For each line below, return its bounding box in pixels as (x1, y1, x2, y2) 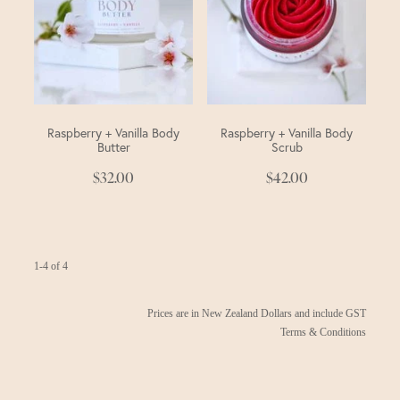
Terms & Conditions (280, 326, 366, 339)
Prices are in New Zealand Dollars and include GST (147, 307, 366, 321)
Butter (96, 139, 130, 156)
